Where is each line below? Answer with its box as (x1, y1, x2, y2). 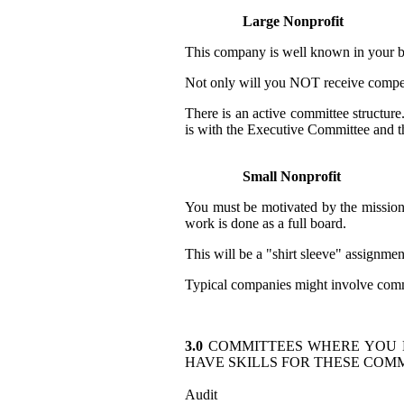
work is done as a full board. (185, 216, 346, 231)
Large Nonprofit (243, 14, 344, 29)
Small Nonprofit (243, 169, 341, 184)
